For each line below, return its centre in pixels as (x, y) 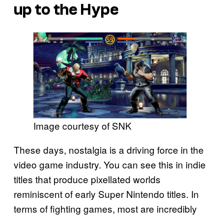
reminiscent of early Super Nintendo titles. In (106, 194)
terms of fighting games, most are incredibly (105, 209)
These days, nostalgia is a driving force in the (109, 150)
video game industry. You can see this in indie (110, 165)
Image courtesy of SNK (82, 126)
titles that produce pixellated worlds (87, 179)
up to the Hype (66, 10)
